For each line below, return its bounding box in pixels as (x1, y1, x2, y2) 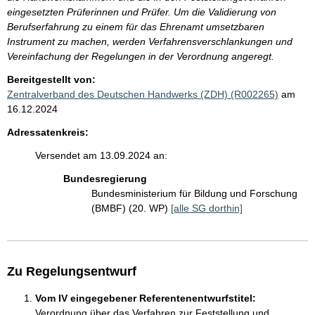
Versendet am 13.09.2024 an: (35, 150, 167, 162)
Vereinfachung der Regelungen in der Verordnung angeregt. (7, 51, 274, 63)
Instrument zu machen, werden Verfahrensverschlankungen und (7, 36, 292, 48)
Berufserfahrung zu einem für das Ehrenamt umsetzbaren (7, 21, 264, 33)
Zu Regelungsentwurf (7, 264, 136, 279)
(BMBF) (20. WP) (91, 202, 171, 214)
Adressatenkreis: (7, 127, 89, 139)
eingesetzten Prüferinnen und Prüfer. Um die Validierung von (7, 6, 276, 18)
